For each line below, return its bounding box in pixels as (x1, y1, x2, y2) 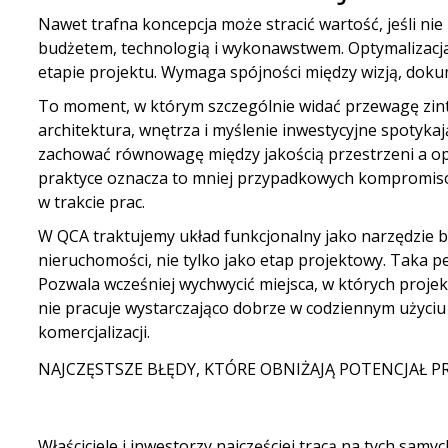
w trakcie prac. (37, 191, 145, 213)
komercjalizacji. (37, 321, 150, 343)
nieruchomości (37, 249, 148, 271)
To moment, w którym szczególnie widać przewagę (37, 95, 423, 117)
